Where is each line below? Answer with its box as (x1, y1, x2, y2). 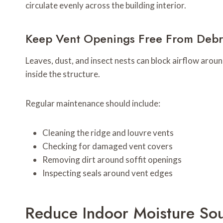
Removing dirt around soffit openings (42, 154, 182, 165)
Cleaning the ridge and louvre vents (42, 127, 174, 138)
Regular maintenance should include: (25, 98, 160, 109)
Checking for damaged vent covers (42, 141, 173, 152)
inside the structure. (25, 69, 100, 80)
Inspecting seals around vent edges (42, 168, 173, 179)
